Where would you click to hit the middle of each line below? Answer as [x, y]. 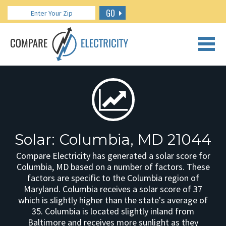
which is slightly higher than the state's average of [113, 200]
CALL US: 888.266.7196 [113, 51]
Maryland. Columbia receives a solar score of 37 [113, 189]
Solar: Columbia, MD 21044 [113, 139]
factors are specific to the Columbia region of [113, 178]
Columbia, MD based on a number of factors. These [113, 167]
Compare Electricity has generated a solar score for [113, 156]
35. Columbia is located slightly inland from [113, 211]
